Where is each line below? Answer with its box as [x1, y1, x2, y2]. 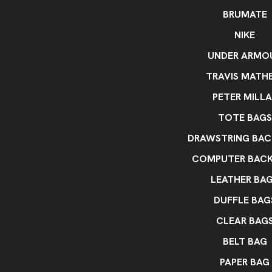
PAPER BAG [220, 256, 270, 268]
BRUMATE [222, 8, 267, 21]
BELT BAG [222, 235, 267, 248]
